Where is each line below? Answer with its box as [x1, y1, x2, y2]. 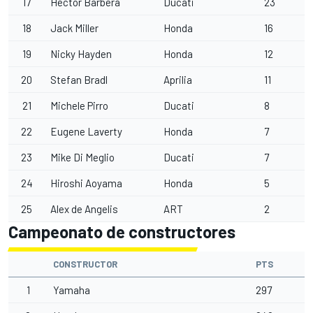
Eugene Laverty [50, 125, 122, 138]
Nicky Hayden [50, 48, 112, 60]
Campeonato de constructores [8, 221, 235, 242]
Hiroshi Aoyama [50, 177, 122, 189]
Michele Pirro [50, 99, 108, 112]
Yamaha [53, 284, 90, 296]
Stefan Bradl [50, 73, 108, 86]
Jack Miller [50, 22, 99, 34]
